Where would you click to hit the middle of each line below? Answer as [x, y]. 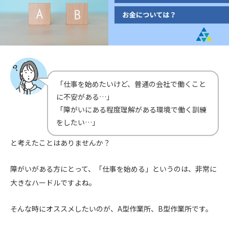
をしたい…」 [78, 122]
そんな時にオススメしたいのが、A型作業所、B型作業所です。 [111, 208]
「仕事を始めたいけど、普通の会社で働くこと [131, 84]
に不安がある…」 [85, 97]
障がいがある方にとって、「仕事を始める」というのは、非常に [113, 169]
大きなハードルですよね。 [53, 183]
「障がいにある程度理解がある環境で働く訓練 [131, 110]
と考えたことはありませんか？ [60, 143]
